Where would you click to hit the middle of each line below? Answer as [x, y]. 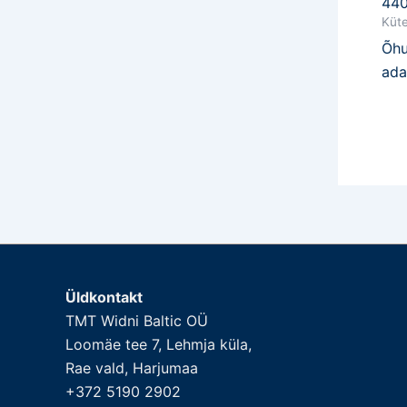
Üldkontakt [104, 297]
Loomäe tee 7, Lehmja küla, [159, 344]
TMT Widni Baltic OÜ [137, 321]
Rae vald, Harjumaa [132, 368]
